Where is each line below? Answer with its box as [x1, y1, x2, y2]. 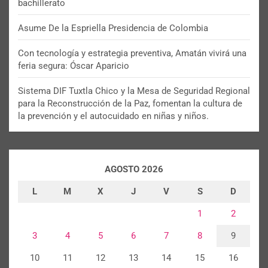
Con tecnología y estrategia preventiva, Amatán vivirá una [18, 48, 246, 59]
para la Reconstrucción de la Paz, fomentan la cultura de [18, 98, 242, 109]
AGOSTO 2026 [105, 164, 163, 175]
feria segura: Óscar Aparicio [18, 60, 129, 72]
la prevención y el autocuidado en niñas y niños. [18, 111, 209, 122]
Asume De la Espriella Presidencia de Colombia [18, 23, 208, 34]
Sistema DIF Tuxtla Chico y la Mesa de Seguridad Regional [18, 86, 250, 97]
